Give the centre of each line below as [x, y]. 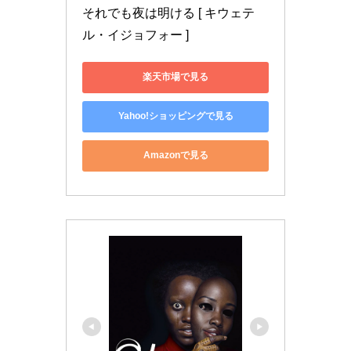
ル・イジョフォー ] [136, 34]
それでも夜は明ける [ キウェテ [168, 13]
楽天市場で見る [175, 77]
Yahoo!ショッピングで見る [175, 116]
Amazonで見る [175, 156]
